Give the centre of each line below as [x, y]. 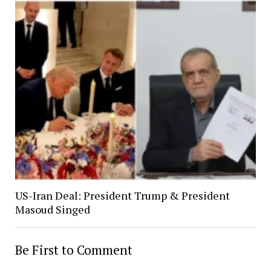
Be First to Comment [73, 250]
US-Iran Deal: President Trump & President [122, 195]
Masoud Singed [52, 209]
